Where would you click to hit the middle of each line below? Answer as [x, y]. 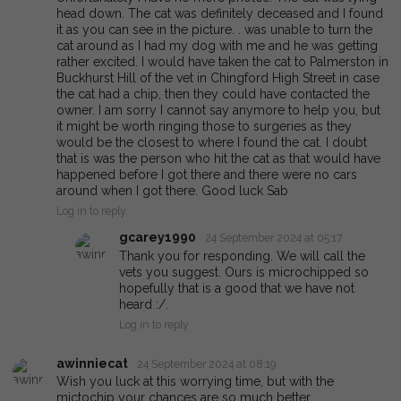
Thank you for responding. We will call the [242, 256]
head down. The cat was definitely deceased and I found [220, 14]
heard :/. [144, 304]
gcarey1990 [158, 238]
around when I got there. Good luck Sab [172, 191]
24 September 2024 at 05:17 [274, 238]
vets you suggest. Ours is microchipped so [244, 272]
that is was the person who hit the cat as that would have [218, 159]
